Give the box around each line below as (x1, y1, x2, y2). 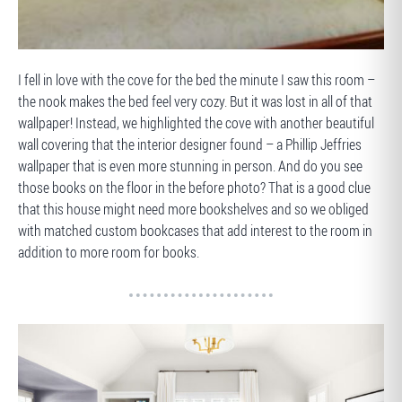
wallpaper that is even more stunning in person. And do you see (18, 156, 363, 176)
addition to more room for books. (18, 242, 199, 262)
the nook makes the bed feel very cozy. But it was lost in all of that (18, 92, 372, 111)
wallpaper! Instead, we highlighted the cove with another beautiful (18, 113, 374, 133)
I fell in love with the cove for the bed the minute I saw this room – (18, 70, 375, 90)
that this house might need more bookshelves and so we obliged (18, 199, 369, 219)
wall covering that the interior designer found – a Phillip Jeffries (18, 135, 362, 154)
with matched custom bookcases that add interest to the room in (18, 221, 372, 240)
